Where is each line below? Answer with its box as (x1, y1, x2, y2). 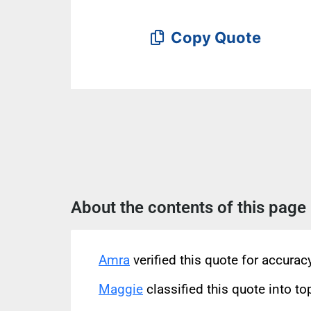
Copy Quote (167, 28, 261, 47)
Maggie (99, 281, 143, 298)
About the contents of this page (71, 197, 306, 217)
